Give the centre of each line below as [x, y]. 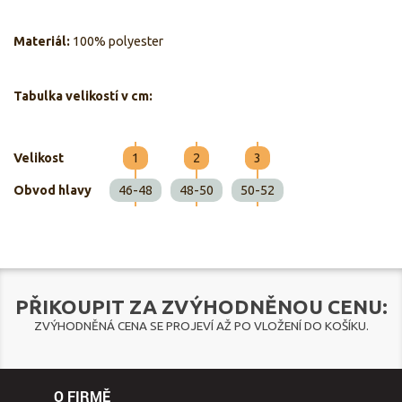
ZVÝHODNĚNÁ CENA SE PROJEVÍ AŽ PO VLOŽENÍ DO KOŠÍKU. [201, 326]
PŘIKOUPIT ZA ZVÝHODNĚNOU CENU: [201, 307]
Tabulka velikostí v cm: [83, 96]
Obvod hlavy [52, 191]
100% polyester [118, 42]
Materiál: [43, 42]
